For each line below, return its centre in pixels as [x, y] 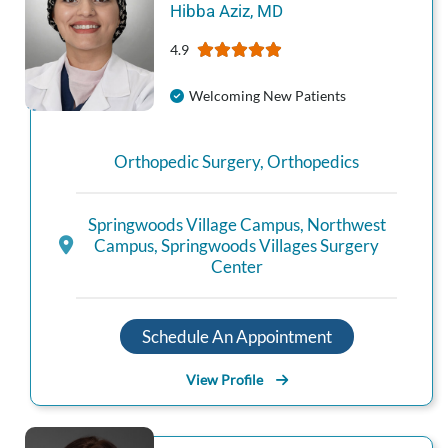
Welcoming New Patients [267, 96]
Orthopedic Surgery [187, 162]
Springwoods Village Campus [193, 224]
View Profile [224, 379]
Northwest [346, 224]
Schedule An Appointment [236, 336]
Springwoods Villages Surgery [270, 245]
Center [236, 266]
